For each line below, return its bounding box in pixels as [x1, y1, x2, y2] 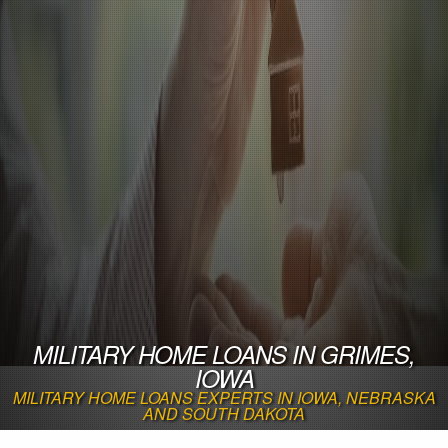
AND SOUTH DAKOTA [143, 401, 305, 425]
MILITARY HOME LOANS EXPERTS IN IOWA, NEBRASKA [12, 385, 436, 409]
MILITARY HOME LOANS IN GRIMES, [33, 336, 415, 371]
